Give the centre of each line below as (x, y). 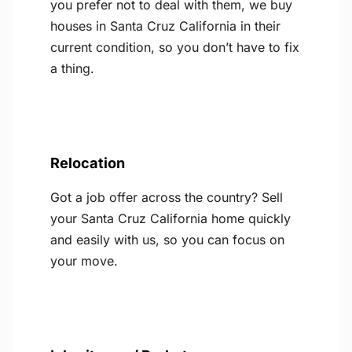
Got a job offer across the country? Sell (167, 198)
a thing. (72, 69)
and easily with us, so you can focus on (167, 240)
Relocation (88, 163)
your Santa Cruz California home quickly (170, 219)
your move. (84, 261)
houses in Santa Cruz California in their (165, 26)
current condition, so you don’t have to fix (175, 48)
